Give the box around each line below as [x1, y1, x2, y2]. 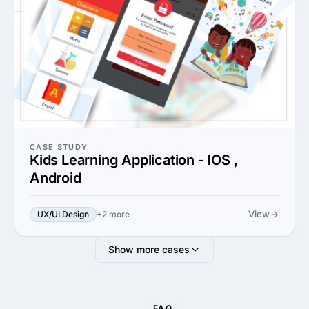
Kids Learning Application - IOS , [30, 151, 238, 168]
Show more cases [108, 243, 190, 255]
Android [30, 169, 81, 186]
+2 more [97, 208, 130, 219]
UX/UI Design [37, 208, 89, 219]
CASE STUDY [30, 141, 88, 152]
